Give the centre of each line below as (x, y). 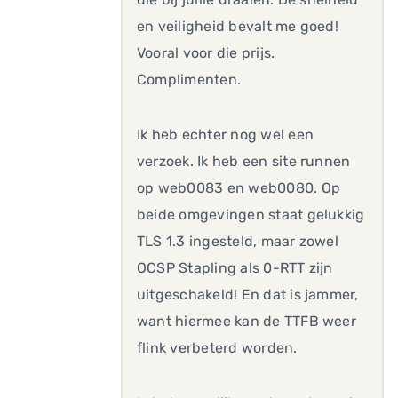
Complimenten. (189, 80)
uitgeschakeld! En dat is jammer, (248, 295)
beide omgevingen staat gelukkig (251, 215)
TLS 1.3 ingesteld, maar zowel (238, 241)
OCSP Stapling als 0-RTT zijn (235, 268)
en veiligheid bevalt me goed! (238, 26)
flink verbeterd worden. (217, 348)
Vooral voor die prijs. (206, 53)
